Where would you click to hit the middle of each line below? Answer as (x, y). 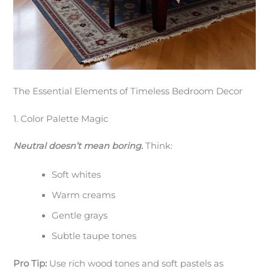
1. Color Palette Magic (61, 119)
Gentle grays (80, 215)
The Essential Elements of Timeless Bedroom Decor (128, 91)
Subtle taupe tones (94, 236)
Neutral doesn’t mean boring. (78, 146)
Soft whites (77, 174)
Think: (158, 146)
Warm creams (84, 195)
